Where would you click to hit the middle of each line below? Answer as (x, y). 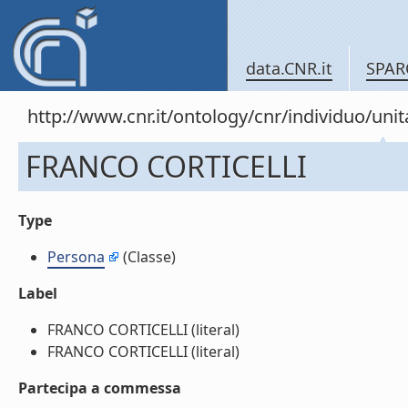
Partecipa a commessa (100, 388)
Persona (76, 257)
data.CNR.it (289, 68)
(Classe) (148, 257)
